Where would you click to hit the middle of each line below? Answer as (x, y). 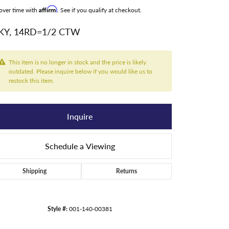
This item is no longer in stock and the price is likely (77, 62)
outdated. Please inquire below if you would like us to (81, 71)
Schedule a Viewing (80, 146)
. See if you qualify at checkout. (99, 10)
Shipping (35, 171)
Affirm (48, 9)
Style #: (57, 209)
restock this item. (31, 80)
